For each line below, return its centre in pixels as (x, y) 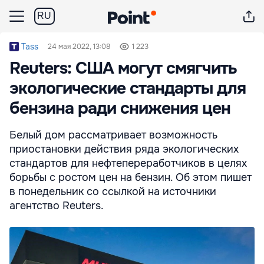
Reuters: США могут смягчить (123, 68)
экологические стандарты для (128, 88)
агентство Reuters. (57, 206)
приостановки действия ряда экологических (124, 149)
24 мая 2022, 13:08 (79, 47)
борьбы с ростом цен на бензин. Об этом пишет (131, 177)
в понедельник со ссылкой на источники (113, 192)
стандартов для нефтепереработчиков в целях (128, 163)
